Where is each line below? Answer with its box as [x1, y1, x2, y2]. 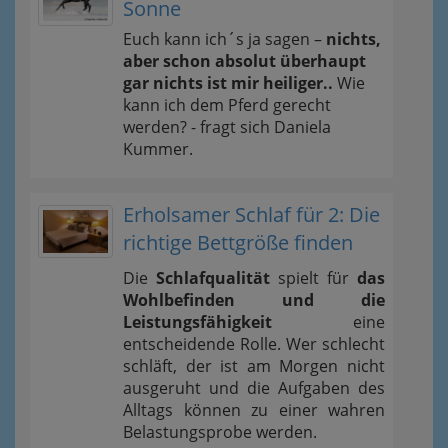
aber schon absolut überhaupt [123, 49, 366, 72]
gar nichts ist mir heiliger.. [123, 71, 333, 94]
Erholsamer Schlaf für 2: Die [123, 200, 380, 228]
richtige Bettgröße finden [123, 228, 353, 256]
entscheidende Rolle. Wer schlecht [123, 332, 385, 355]
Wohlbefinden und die [123, 288, 385, 311]
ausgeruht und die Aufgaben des [123, 376, 385, 399]
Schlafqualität [156, 266, 270, 289]
